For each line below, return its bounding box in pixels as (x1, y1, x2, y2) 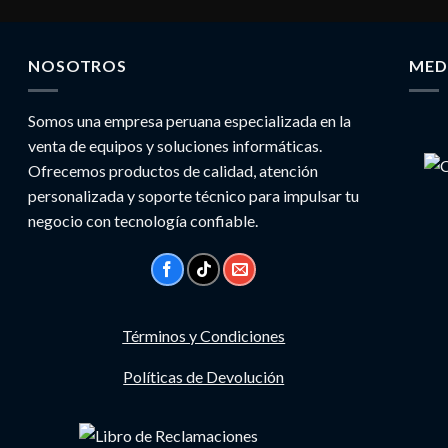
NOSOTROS (28, 56, 127, 75)
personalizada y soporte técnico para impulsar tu (28, 185, 360, 205)
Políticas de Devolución (123, 367, 285, 387)
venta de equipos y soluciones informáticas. (28, 135, 323, 155)
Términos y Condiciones (122, 325, 286, 345)
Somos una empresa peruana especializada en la (28, 110, 352, 130)
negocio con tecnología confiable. (28, 210, 259, 230)
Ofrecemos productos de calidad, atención (28, 160, 319, 180)
